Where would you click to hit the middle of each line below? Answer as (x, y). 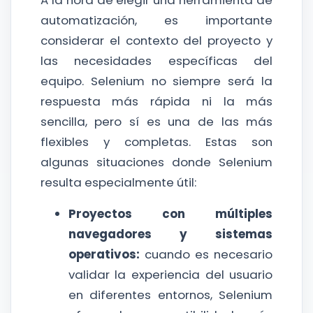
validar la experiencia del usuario (170, 274)
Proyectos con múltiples (170, 213)
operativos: (104, 254)
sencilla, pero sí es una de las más (156, 121)
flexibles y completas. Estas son (156, 141)
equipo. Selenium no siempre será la (156, 81)
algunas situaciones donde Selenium (156, 162)
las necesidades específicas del (156, 60)
